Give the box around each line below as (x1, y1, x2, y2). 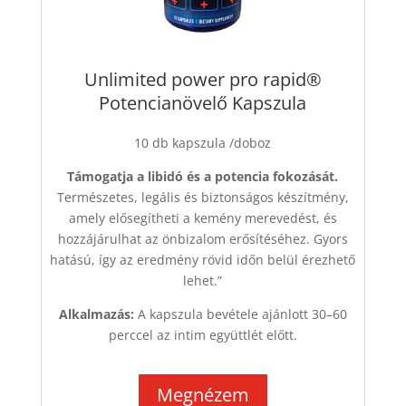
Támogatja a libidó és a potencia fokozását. (67, 167, 339, 185)
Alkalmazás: (58, 304, 134, 323)
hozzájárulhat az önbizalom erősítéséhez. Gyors (57, 229, 348, 247)
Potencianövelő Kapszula (99, 90, 307, 115)
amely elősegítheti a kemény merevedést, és (68, 208, 337, 227)
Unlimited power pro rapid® (83, 66, 322, 92)
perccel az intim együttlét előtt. (108, 325, 297, 343)
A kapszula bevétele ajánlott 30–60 (133, 304, 347, 323)
